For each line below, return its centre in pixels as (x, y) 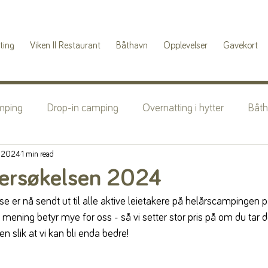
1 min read (37, 154)
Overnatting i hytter (183, 108)
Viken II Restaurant (65, 45)
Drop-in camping (83, 108)
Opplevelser (185, 45)
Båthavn (132, 45)
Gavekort (240, 45)
